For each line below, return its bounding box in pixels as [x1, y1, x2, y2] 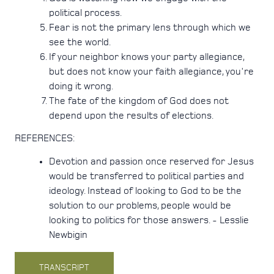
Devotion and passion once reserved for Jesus [49, 157, 254, 167]
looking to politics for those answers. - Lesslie [49, 215, 249, 226]
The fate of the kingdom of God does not [49, 96, 229, 106]
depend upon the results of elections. [49, 111, 213, 121]
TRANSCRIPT [39, 264, 89, 273]
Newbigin [49, 230, 87, 240]
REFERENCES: [15, 133, 75, 144]
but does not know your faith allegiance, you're [49, 67, 254, 77]
